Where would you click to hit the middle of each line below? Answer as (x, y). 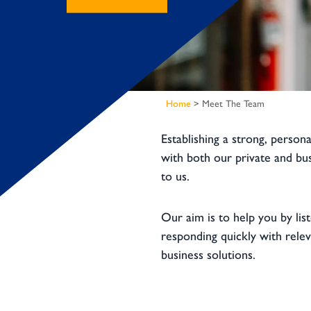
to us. (175, 176)
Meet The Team (233, 104)
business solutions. (208, 255)
